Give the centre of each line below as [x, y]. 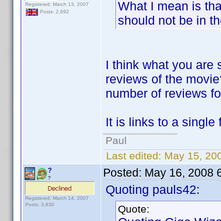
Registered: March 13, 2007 [57, 4]
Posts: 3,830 [40, 204]
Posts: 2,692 [54, 12]
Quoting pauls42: [153, 189]
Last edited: [134, 156]
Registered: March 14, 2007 [57, 198]
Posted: [124, 173]
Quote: [134, 209]
